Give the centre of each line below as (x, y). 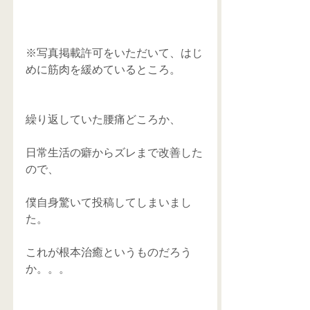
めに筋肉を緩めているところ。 (103, 70)
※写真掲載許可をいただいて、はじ (114, 53)
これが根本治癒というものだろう (109, 253)
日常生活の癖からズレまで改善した (114, 153)
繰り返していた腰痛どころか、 (103, 120)
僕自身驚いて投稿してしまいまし (109, 203)
